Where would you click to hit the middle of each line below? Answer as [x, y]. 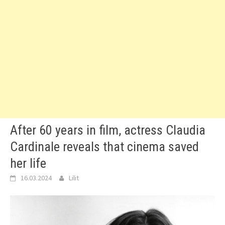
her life [28, 163]
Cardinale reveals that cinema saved [104, 147]
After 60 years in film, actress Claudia [108, 130]
